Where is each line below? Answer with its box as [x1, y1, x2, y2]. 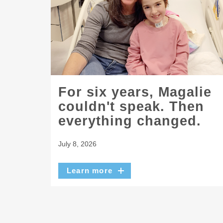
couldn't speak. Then [58, 99, 204, 114]
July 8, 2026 [58, 139, 97, 148]
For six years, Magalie [58, 85, 212, 100]
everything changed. [58, 113, 201, 129]
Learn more [67, 166, 112, 175]
